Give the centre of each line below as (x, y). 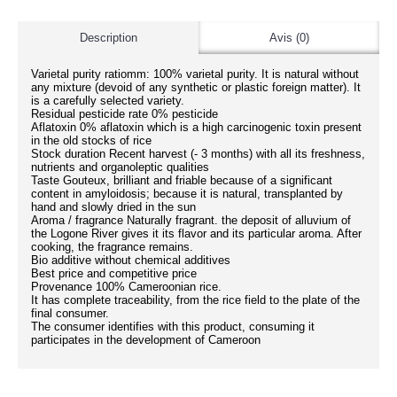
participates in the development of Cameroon (146, 340)
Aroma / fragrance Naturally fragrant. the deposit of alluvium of (191, 220)
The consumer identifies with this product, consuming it (173, 327)
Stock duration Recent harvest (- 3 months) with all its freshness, (198, 154)
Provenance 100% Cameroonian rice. (126, 287)
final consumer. (70, 313)
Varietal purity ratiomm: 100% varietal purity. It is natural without (195, 74)
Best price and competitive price (114, 273)
